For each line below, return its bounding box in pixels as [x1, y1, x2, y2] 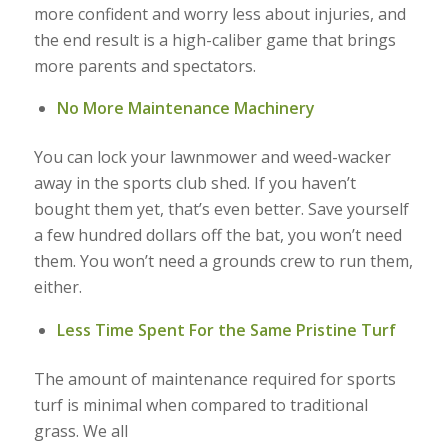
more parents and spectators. [33, 54, 256, 77]
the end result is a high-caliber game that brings [33, 28, 396, 51]
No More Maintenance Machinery [56, 97, 315, 120]
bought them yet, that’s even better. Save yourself [33, 198, 409, 221]
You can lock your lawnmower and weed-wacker [33, 146, 391, 169]
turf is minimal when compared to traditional [33, 393, 368, 416]
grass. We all [33, 419, 128, 442]
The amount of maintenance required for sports [33, 367, 396, 390]
